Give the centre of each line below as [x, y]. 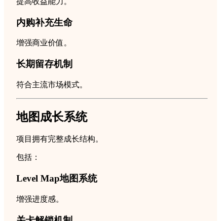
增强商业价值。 [44, 43]
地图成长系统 [52, 117]
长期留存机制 [44, 64]
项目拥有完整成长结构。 [60, 139]
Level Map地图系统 [57, 179]
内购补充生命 [44, 22]
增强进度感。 [40, 199]
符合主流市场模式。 [52, 84]
